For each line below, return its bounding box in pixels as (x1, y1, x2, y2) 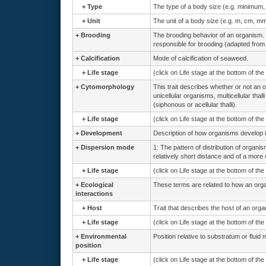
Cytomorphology (81, 83, 134, 90)
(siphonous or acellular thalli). (153, 101, 237, 108)
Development (81, 129, 122, 137)
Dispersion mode (81, 144, 134, 151)
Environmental (81, 233, 126, 240)
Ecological (81, 181, 113, 188)
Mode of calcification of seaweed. (153, 55, 248, 62)
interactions (75, 190, 113, 197)
